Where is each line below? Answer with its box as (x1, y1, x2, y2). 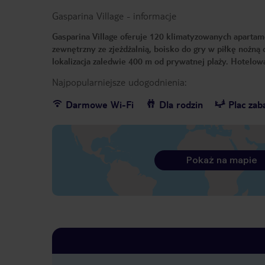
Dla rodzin (159, 98, 203, 111)
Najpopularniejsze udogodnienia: (52, 76, 186, 89)
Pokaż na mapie (186, 154, 257, 166)
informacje (133, 9, 176, 22)
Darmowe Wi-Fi (66, 98, 134, 111)
